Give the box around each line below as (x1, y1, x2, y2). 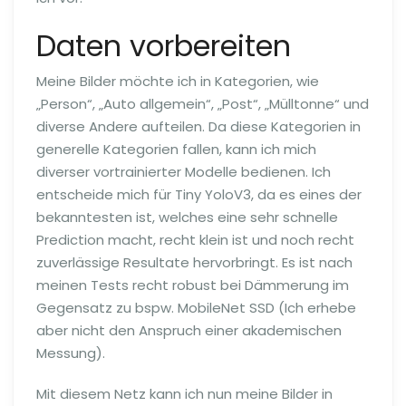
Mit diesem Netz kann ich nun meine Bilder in (36, 384, 333, 403)
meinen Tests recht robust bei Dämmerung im (36, 275, 349, 295)
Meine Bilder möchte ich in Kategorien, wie (36, 72, 319, 91)
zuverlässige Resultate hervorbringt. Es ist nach (36, 253, 353, 272)
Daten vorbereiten (36, 24, 291, 66)
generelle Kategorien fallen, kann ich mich (36, 140, 316, 159)
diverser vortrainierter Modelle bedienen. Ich (36, 162, 331, 181)
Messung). (36, 343, 105, 362)
